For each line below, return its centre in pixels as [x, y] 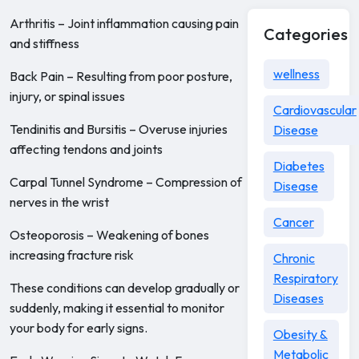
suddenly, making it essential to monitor [117, 308]
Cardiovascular [315, 110]
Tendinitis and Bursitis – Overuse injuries [119, 129]
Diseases [298, 298]
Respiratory [305, 278]
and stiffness [44, 43]
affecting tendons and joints [86, 149]
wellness [296, 74]
